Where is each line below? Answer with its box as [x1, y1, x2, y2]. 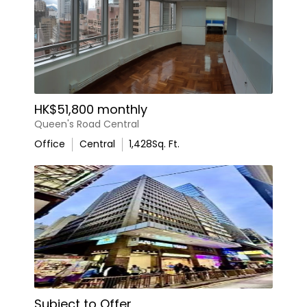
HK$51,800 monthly [34, 101, 147, 118]
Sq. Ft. [152, 137, 180, 151]
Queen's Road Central [34, 117, 139, 131]
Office [34, 137, 65, 151]
